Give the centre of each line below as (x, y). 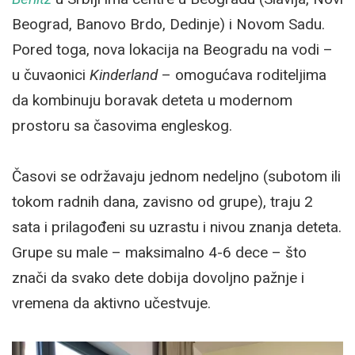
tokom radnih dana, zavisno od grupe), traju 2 (162, 201)
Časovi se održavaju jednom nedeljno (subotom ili (176, 176)
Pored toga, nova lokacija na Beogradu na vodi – (172, 49)
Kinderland (124, 74)
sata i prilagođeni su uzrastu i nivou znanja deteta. (177, 227)
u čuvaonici (51, 74)
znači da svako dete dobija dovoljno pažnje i (158, 277)
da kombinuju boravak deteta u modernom (152, 100)
